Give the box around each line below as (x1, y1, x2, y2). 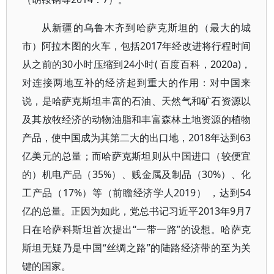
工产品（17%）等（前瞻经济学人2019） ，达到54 (22, 186, 251, 199)
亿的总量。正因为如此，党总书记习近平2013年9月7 (22, 204, 251, 218)
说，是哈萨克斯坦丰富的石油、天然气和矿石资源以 (22, 94, 251, 108)
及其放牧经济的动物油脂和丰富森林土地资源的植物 (22, 113, 251, 126)
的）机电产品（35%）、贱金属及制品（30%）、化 (22, 168, 251, 181)
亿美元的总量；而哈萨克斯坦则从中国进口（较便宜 (22, 149, 251, 163)
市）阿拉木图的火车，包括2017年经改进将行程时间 (22, 39, 251, 53)
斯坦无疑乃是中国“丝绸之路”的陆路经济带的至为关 (22, 241, 251, 254)
